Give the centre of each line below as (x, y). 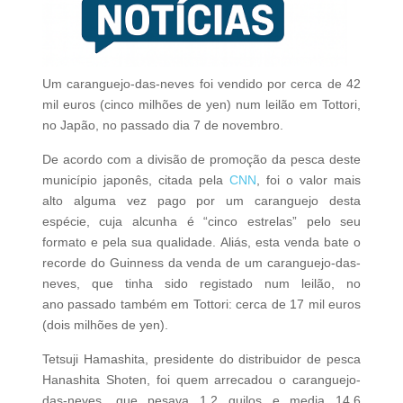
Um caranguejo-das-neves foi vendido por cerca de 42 (201, 84)
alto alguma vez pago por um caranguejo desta (201, 201)
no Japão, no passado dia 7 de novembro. (162, 125)
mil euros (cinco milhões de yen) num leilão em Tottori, (201, 105)
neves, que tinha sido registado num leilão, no (201, 284)
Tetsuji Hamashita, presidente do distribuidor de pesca (201, 359)
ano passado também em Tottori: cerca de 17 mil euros (201, 304)
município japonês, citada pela (135, 180)
